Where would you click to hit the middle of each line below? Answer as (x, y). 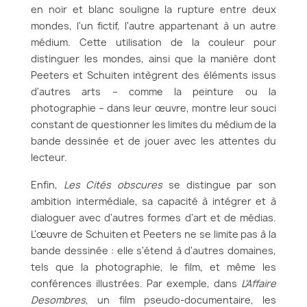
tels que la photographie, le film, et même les (153, 267)
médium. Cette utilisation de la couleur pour (153, 42)
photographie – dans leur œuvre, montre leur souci (153, 108)
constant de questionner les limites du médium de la (153, 124)
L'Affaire (259, 283)
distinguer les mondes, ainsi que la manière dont (153, 59)
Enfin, (47, 185)
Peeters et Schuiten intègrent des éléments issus (153, 75)
